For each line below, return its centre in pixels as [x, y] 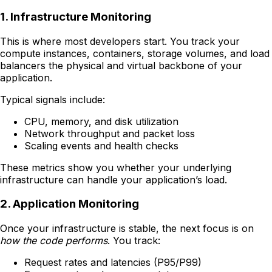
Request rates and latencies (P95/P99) [113, 262]
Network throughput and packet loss [110, 133]
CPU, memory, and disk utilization [101, 121]
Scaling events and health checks [101, 145]
